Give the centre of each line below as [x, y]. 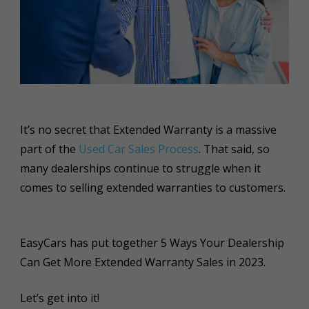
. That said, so [234, 149]
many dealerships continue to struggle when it [140, 168]
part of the [49, 149]
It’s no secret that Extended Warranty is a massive [148, 129]
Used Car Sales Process [138, 149]
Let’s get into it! [62, 298]
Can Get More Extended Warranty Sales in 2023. [145, 262]
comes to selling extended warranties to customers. [152, 187]
